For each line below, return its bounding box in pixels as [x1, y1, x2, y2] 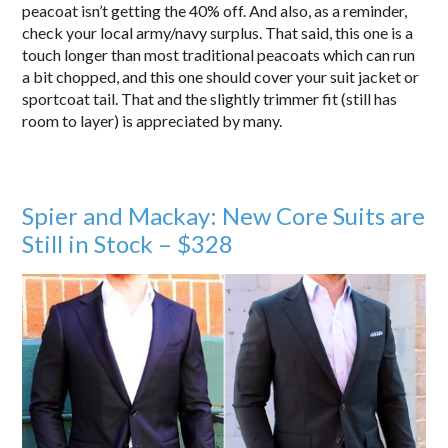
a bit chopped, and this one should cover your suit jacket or [22, 67, 420, 87]
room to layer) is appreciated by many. [22, 111, 283, 131]
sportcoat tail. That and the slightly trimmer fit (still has [22, 89, 398, 109]
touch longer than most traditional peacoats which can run [22, 45, 416, 65]
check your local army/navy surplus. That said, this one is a [22, 23, 414, 43]
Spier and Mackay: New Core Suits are [22, 201, 426, 231]
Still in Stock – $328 [22, 229, 234, 259]
